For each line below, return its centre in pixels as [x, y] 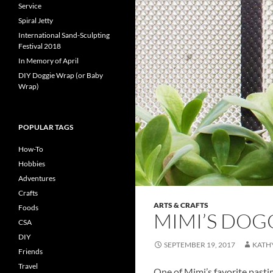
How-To [31, 149]
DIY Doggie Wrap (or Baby [61, 75]
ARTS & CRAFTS [181, 205]
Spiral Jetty [36, 20]
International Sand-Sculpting [64, 35]
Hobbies [32, 164]
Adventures [37, 178]
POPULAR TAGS [46, 127]
